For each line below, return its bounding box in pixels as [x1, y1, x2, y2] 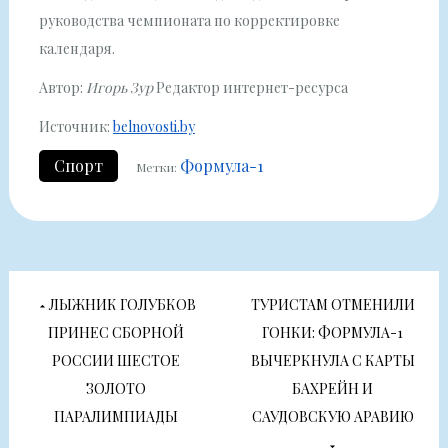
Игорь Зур [85, 77, 153, 97]
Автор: [38, 77, 86, 97]
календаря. [38, 38, 115, 58]
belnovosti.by [112, 116, 195, 136]
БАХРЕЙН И [292, 379, 374, 399]
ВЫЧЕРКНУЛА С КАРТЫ [250, 351, 415, 371]
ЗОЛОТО [86, 379, 147, 399]
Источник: [38, 116, 113, 136]
